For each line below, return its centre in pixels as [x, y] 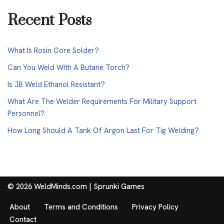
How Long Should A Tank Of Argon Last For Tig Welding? [103, 131]
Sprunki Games [119, 187]
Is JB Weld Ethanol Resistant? [56, 85]
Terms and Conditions [81, 207]
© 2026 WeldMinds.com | [50, 187]
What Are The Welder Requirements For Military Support [102, 102]
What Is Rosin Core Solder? [53, 51]
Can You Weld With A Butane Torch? [68, 68]
